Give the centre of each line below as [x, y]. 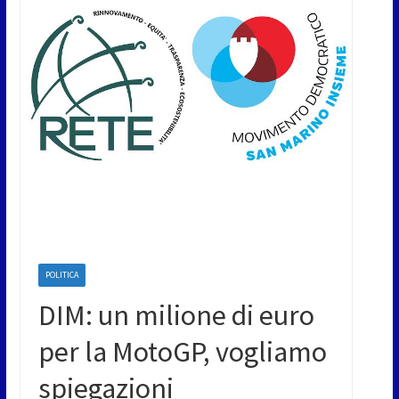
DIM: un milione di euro [176, 315]
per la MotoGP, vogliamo [182, 351]
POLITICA [61, 274]
